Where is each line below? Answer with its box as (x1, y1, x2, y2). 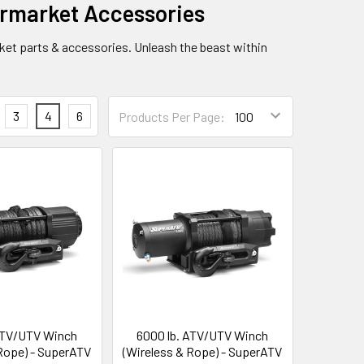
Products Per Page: (119, 108, 225, 124)
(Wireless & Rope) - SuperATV (123, 343, 283, 359)
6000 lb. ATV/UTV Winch (136, 327, 269, 343)
